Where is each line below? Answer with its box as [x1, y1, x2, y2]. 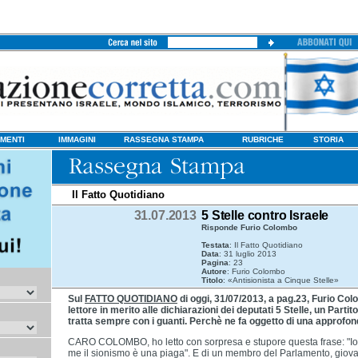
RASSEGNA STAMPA [124, 135, 204, 144]
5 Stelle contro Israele [201, 209, 329, 222]
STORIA [313, 135, 344, 144]
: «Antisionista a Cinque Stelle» [223, 276, 339, 284]
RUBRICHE [242, 135, 284, 144]
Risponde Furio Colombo [201, 223, 297, 232]
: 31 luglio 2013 [219, 249, 276, 258]
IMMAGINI [58, 135, 96, 144]
